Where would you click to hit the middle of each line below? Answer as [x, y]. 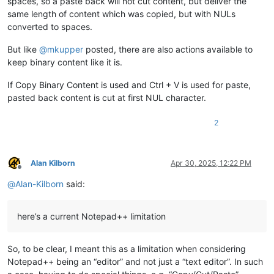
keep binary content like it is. [65, 62]
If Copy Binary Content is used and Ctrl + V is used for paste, [129, 84]
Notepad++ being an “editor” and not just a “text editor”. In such [135, 261]
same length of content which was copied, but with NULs [121, 13]
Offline [30, 172]
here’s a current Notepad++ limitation [91, 216]
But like [23, 49]
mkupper [65, 49]
